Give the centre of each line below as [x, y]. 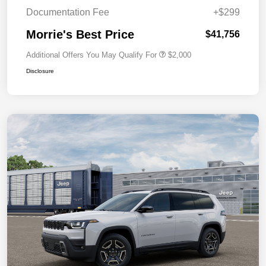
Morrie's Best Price [80, 35]
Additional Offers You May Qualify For [91, 55]
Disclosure [40, 71]
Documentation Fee [68, 12]
